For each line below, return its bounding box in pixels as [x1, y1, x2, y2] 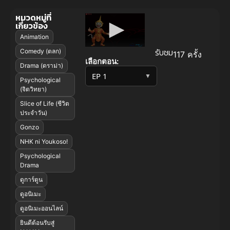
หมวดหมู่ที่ [15, 11, 51, 24]
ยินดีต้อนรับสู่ [20, 219, 54, 227]
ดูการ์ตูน [20, 176, 43, 184]
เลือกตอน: [85, 55, 119, 66]
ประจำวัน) [20, 109, 47, 117]
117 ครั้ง [173, 49, 202, 60]
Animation [20, 33, 49, 41]
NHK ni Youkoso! [20, 138, 68, 146]
